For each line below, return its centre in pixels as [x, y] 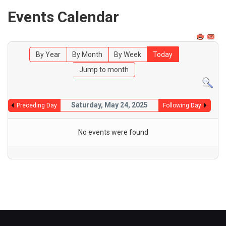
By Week [128, 54]
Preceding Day [37, 105]
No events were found [113, 132]
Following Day [182, 105]
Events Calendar [63, 17]
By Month [88, 54]
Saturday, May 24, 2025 [109, 105]
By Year [48, 54]
